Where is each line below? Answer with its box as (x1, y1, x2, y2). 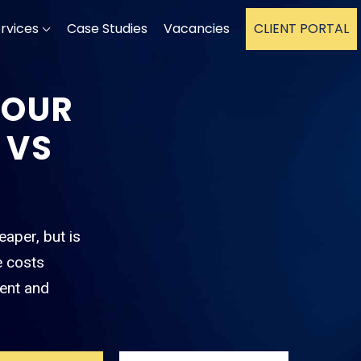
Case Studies (67, 19, 147, 38)
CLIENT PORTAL (254, 19, 349, 38)
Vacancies (164, 19, 230, 38)
